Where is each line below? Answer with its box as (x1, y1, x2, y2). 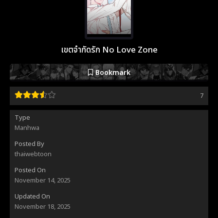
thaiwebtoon (15, 149, 52, 159)
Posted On (15, 165, 46, 175)
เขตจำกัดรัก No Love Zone (60, 43, 158, 56)
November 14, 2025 (15, 175, 71, 185)
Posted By (15, 139, 44, 149)
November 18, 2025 (15, 201, 71, 212)
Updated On (15, 191, 50, 201)
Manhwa (15, 123, 39, 133)
